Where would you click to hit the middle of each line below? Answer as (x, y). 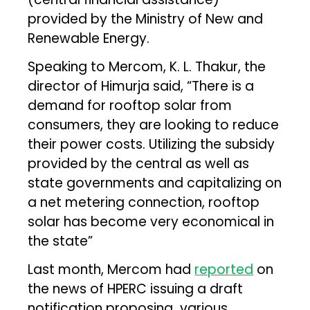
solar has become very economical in (151, 221)
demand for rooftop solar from (130, 105)
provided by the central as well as (139, 163)
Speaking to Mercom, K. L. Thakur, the (147, 66)
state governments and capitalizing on (155, 183)
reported (224, 269)
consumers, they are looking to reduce (154, 125)
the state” (61, 241)
